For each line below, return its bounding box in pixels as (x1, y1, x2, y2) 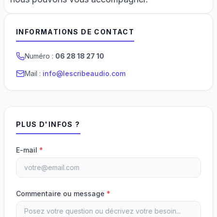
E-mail (16, 145, 39, 154)
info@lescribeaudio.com (43, 69, 125, 77)
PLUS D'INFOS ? (16, 120, 80, 128)
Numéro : (25, 51, 55, 60)
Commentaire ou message (16, 189, 107, 198)
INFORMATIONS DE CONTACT (16, 27, 135, 36)
